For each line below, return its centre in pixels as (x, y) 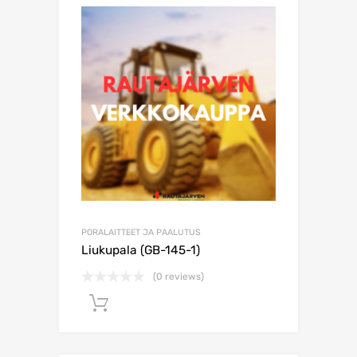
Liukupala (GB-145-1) (141, 251)
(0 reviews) (178, 277)
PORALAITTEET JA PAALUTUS (141, 233)
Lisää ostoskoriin (189, 304)
